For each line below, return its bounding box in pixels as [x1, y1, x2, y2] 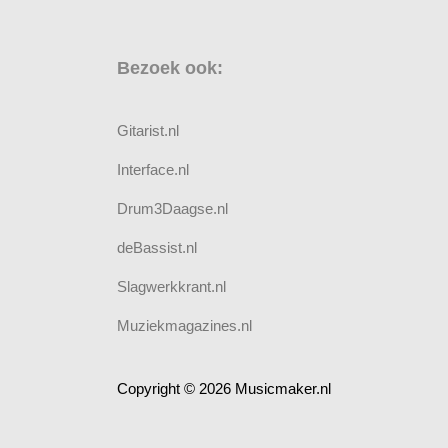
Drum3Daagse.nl [117, 200, 228, 218]
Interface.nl [117, 161, 189, 179]
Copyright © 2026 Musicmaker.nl [117, 380, 331, 398]
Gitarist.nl [117, 122, 179, 140]
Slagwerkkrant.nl [117, 278, 226, 296]
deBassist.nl [117, 239, 197, 257]
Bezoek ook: [117, 58, 223, 79]
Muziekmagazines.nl [117, 317, 252, 335]
